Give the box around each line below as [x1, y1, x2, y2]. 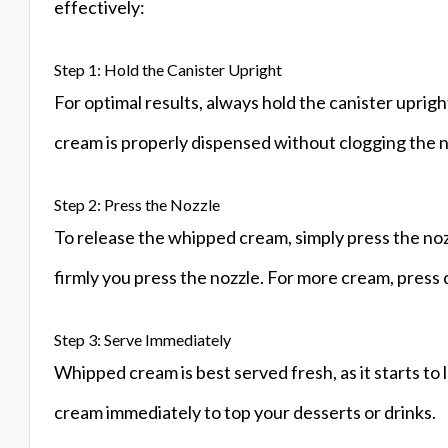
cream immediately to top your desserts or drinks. [54, 401, 436, 424]
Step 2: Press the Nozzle [54, 195, 220, 215]
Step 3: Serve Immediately [54, 330, 231, 350]
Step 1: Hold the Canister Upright [54, 60, 282, 80]
